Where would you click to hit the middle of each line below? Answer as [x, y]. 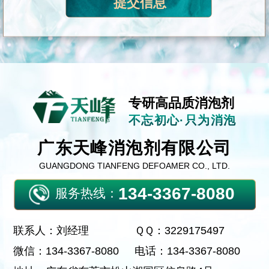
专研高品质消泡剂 [181, 103]
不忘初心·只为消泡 [182, 120]
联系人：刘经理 [51, 230]
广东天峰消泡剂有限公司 [134, 148]
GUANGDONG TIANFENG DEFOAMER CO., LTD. [134, 166]
